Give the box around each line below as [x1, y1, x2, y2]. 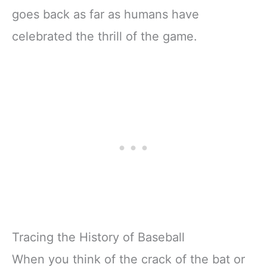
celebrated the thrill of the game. [12, 29, 197, 44]
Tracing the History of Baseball [12, 229, 185, 244]
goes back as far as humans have [12, 7, 199, 21]
